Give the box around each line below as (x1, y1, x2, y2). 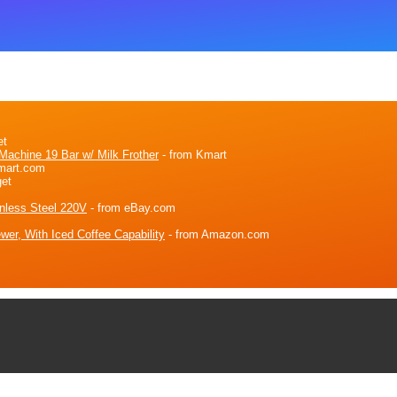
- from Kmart (159, 147, 227, 161)
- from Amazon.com (165, 227, 269, 241)
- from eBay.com (87, 200, 175, 214)
